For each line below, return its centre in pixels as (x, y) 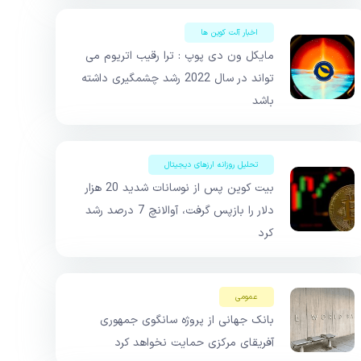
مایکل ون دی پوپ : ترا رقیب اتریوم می (180, 56)
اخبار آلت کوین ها (229, 33)
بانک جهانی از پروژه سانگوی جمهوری (187, 321)
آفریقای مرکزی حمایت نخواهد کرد (194, 343)
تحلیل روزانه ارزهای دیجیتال (211, 165)
